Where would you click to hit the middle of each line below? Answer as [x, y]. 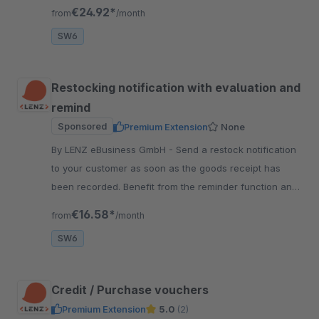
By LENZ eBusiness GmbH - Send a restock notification [114, 149]
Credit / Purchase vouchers [130, 289]
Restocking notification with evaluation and [176, 87]
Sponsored [82, 126]
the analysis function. [99, 205]
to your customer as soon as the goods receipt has [166, 168]
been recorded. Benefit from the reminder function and [174, 186]
